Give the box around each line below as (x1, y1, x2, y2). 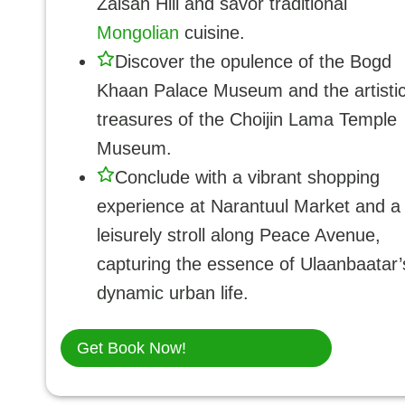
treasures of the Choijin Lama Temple (97, 109, 397, 129)
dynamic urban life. (97, 283, 249, 303)
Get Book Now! (77, 339, 186, 358)
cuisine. (179, 23, 245, 42)
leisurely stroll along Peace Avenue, (97, 225, 381, 245)
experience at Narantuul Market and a (97, 196, 400, 216)
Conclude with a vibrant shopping (115, 167, 380, 187)
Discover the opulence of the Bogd (115, 52, 391, 71)
